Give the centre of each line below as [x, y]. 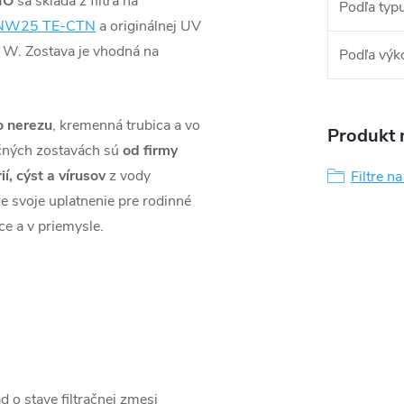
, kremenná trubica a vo [126, 125]
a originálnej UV [148, 26]
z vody [128, 175]
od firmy [150, 150]
